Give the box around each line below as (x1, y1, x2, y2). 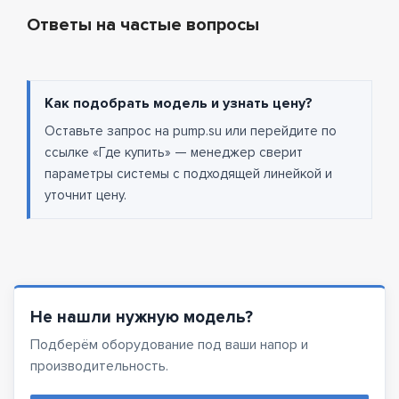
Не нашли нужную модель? (30, 307, 253, 329)
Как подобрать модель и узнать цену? (45, 94, 313, 113)
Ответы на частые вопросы (27, 14, 259, 37)
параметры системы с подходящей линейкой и (45, 166, 332, 183)
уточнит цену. (45, 187, 126, 204)
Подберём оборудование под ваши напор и (30, 336, 308, 354)
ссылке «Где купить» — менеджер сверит (45, 144, 303, 161)
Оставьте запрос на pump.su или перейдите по (45, 123, 337, 140)
